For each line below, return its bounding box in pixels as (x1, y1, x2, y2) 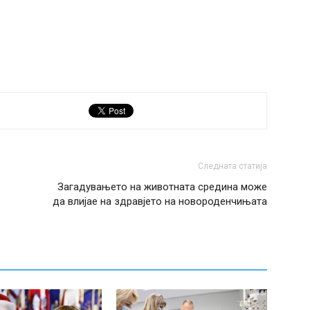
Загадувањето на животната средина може (57, 181, 267, 193)
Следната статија (198, 161, 267, 171)
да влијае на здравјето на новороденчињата (53, 195, 267, 208)
